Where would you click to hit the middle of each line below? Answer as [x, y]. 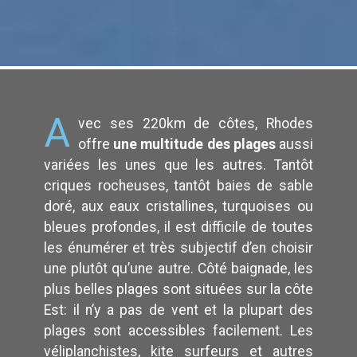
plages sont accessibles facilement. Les [178, 330]
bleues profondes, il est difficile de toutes [178, 227]
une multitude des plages [194, 144]
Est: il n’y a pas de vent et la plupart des [178, 310]
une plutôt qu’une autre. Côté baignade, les [178, 268]
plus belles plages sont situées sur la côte [178, 289]
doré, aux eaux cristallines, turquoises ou [178, 206]
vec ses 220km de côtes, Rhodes [196, 123]
